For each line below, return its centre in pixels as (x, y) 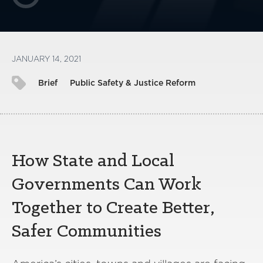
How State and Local (93, 161)
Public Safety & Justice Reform (133, 82)
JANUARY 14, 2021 (46, 59)
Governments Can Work (107, 185)
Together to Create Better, (113, 208)
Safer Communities (87, 232)
